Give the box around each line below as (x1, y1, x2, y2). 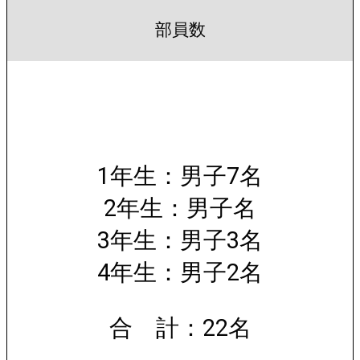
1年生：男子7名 (97, 162, 263, 190)
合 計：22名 (108, 313, 252, 342)
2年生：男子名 (104, 194, 256, 223)
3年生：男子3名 (97, 227, 263, 255)
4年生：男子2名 (97, 259, 263, 287)
